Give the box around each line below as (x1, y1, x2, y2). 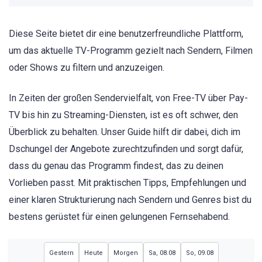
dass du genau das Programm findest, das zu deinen (9, 160, 223, 172)
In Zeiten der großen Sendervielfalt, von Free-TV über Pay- (9, 92, 248, 104)
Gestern (49, 249, 74, 257)
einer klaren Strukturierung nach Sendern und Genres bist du (9, 194, 251, 206)
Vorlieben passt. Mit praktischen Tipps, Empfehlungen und (9, 177, 246, 189)
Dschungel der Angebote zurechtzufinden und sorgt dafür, (9, 143, 243, 155)
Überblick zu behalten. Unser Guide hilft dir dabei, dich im (9, 126, 240, 138)
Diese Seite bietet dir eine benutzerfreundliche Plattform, (9, 28, 243, 40)
